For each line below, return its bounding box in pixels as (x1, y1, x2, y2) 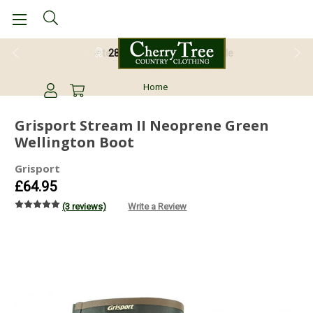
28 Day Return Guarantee (108, 48, 219, 59)
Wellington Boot (15, 133, 134, 152)
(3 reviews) (62, 201, 106, 212)
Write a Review (128, 201, 187, 212)
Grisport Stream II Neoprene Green (15, 116, 269, 135)
